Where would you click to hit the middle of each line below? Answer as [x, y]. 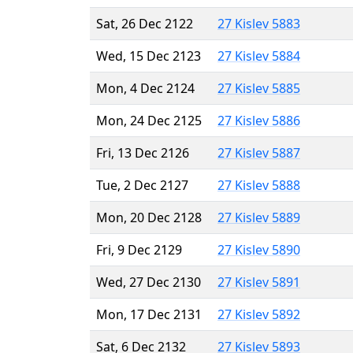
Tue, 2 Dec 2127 [142, 185]
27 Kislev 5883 [259, 23]
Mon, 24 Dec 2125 [149, 120]
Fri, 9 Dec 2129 [139, 249]
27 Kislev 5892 [259, 314]
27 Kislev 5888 [259, 185]
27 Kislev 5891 [259, 282]
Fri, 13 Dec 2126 [143, 152]
